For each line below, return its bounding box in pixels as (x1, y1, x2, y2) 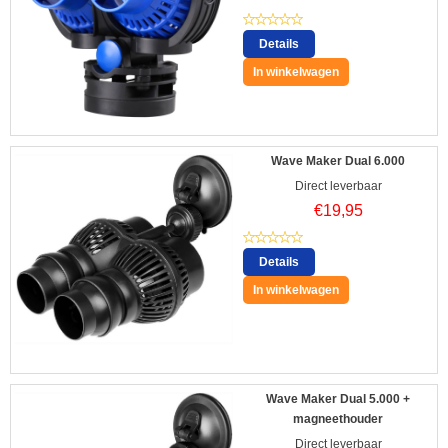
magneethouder (293, 411, 383, 426)
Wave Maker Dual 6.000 (271, 153, 405, 168)
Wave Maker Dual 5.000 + (266, 391, 410, 406)
